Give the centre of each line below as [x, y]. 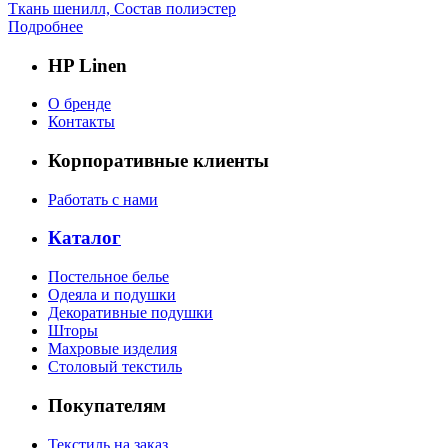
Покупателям [107, 405]
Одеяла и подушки [112, 295]
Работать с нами [103, 199]
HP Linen [87, 65]
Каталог [84, 238]
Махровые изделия [112, 349]
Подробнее [45, 26]
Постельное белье [108, 277]
